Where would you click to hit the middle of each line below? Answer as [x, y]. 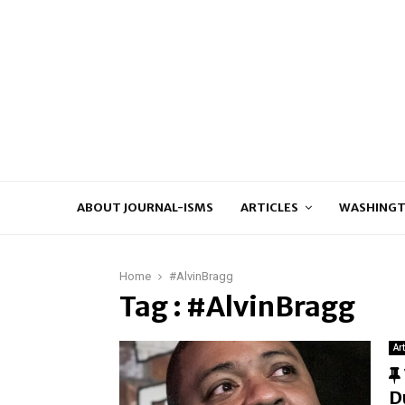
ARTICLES [269, 207]
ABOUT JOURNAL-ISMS [145, 207]
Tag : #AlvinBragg [237, 306]
